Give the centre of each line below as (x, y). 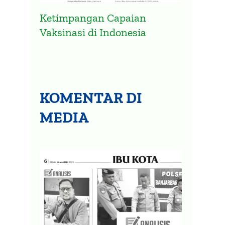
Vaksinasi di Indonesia (93, 32)
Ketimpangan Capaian (93, 18)
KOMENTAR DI (91, 98)
